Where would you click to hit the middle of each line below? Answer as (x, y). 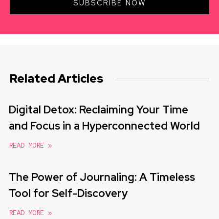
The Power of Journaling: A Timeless (102, 177)
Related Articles (56, 79)
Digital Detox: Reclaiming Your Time (99, 110)
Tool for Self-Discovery (68, 194)
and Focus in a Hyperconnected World (104, 126)
